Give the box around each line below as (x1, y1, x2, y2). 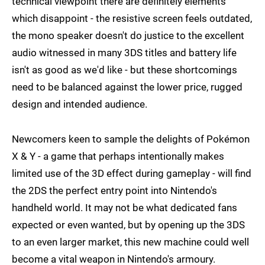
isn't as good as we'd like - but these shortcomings (12, 63, 237, 76)
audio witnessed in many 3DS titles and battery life (12, 46, 237, 59)
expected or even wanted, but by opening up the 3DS (12, 218, 245, 231)
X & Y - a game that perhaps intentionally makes (12, 150, 224, 162)
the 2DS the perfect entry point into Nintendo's (12, 184, 217, 196)
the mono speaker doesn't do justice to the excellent (12, 29, 244, 41)
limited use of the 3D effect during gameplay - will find (12, 167, 251, 179)
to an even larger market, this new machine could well (12, 235, 249, 248)
